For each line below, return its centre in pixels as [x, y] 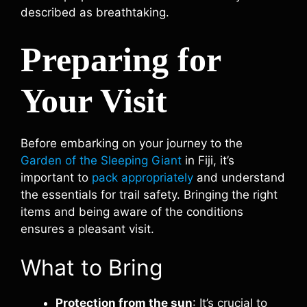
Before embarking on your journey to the [132, 143]
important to [56, 177]
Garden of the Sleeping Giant [101, 160]
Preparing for [121, 59]
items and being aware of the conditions [132, 211]
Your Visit [94, 100]
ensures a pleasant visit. [87, 229]
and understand [239, 177]
